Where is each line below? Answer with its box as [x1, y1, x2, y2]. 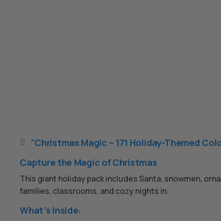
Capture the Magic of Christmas [20, 156, 157, 168]
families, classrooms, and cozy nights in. [20, 185, 169, 196]
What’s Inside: [20, 204, 81, 216]
